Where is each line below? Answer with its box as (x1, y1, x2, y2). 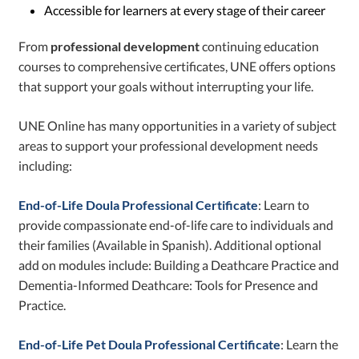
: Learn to (258, 197, 310, 213)
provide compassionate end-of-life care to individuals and (18, 217, 334, 233)
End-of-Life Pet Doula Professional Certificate (18, 337, 281, 353)
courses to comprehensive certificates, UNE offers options (18, 58, 337, 75)
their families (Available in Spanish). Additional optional (18, 237, 322, 253)
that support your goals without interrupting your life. (18, 79, 314, 95)
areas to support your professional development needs (18, 138, 319, 154)
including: (18, 158, 73, 174)
